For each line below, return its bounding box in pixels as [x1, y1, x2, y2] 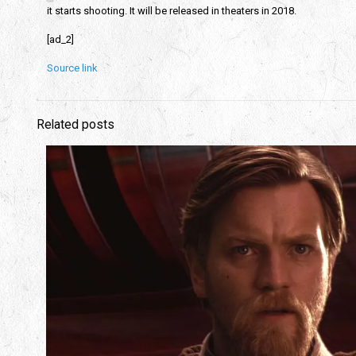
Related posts [37, 118, 114, 132]
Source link [46, 62, 98, 74]
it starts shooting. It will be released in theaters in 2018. [46, 5, 296, 17]
